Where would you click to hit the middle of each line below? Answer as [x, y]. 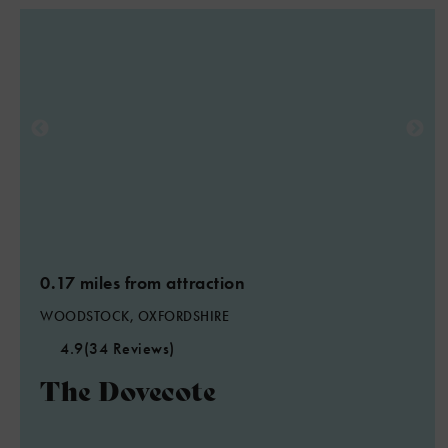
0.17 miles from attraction [142, 282]
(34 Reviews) [129, 348]
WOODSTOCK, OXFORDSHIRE [134, 316]
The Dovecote [128, 389]
